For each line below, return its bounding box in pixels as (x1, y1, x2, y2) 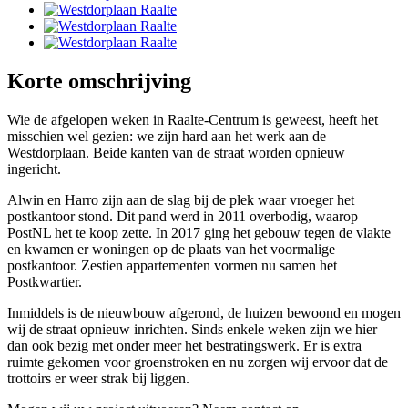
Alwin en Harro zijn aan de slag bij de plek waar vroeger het (7, 192, 354, 209)
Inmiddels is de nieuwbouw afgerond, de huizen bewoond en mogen (7, 305, 401, 321)
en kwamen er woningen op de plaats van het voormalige (7, 241, 335, 258)
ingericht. (7, 161, 61, 178)
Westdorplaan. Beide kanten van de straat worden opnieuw (7, 145, 345, 161)
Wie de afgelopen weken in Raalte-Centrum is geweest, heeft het (7, 112, 378, 128)
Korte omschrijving (7, 69, 191, 94)
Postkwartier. (7, 274, 82, 291)
